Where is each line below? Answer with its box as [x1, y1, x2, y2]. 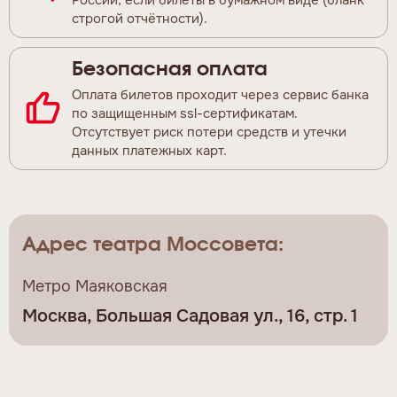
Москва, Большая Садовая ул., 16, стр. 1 [22, 304, 358, 327]
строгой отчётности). [72, 9, 207, 27]
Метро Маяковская [22, 276, 167, 296]
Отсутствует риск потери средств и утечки [72, 122, 346, 141]
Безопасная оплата [72, 58, 268, 79]
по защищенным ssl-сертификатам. [72, 104, 298, 122]
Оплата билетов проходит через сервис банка [72, 85, 369, 104]
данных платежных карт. [72, 141, 227, 160]
